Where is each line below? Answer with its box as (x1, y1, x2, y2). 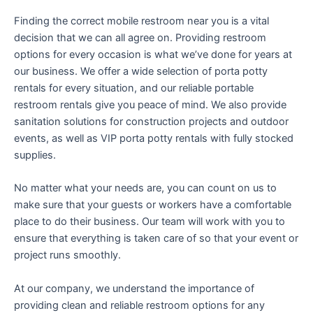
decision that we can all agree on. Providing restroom (14, 31, 266, 44)
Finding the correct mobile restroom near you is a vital (14, 14, 269, 27)
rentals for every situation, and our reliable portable (14, 81, 254, 94)
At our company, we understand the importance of (14, 282, 254, 295)
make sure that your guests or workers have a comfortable (14, 198, 291, 212)
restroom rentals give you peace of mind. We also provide (14, 98, 286, 111)
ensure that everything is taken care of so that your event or (14, 232, 298, 245)
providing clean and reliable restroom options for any (14, 298, 265, 312)
